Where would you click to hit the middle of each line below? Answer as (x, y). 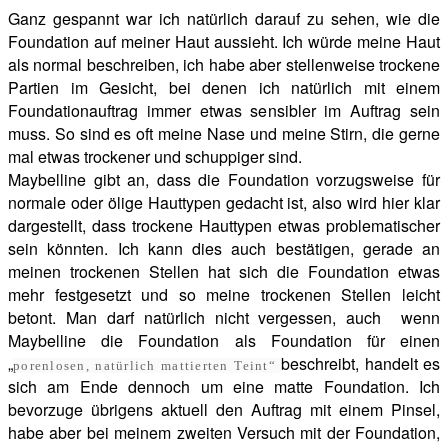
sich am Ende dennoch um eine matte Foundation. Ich (224, 387)
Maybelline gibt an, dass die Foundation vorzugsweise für (224, 180)
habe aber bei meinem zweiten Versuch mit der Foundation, (224, 433)
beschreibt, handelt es (361, 364)
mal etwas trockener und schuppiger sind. (155, 157)
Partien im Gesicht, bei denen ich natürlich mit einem (224, 88)
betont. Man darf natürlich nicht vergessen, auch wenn (224, 318)
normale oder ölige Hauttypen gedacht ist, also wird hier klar (224, 203)
